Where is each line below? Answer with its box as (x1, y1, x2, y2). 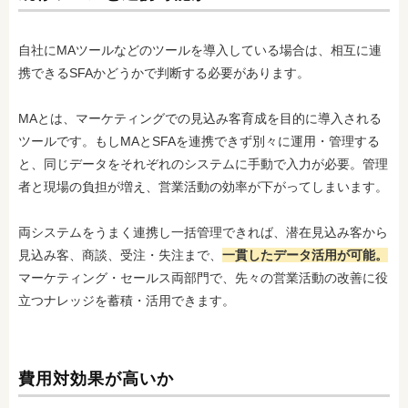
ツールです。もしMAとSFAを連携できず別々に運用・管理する (18, 134, 380, 148)
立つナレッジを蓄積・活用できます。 (18, 293, 235, 308)
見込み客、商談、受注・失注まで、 (18, 248, 222, 262)
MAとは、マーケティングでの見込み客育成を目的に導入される (18, 111, 382, 126)
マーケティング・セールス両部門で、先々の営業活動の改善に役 (18, 270, 388, 285)
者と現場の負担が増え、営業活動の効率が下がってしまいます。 (18, 179, 388, 194)
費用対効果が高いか (18, 370, 174, 388)
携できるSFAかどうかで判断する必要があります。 (18, 66, 310, 80)
